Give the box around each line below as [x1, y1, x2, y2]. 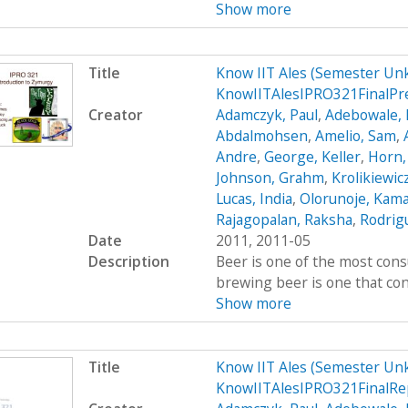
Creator [87, 105, 143, 126]
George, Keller [263, 147, 361, 168]
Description [87, 251, 169, 272]
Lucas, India [215, 189, 292, 209]
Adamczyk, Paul [215, 105, 318, 126]
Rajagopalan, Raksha [215, 209, 352, 230]
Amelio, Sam [314, 126, 396, 147]
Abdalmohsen [215, 126, 308, 147]
